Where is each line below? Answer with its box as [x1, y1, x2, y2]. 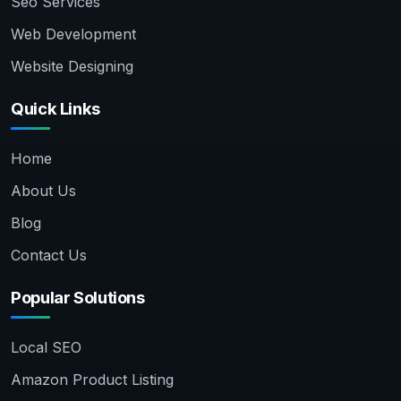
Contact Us [11, 246, 87, 265]
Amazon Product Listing [11, 371, 174, 389]
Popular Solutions [11, 287, 145, 308]
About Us [11, 182, 76, 200]
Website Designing [11, 57, 133, 76]
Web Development [11, 25, 136, 44]
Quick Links [11, 98, 100, 119]
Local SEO [11, 338, 81, 357]
